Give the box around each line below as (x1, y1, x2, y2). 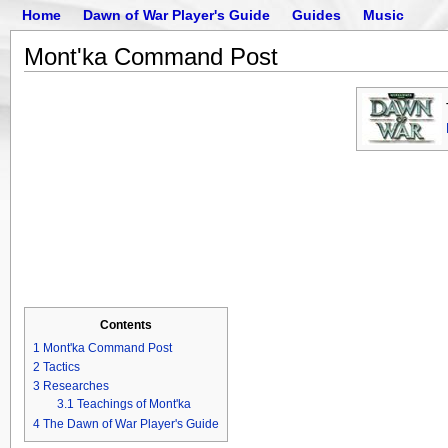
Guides (292, 7, 341, 23)
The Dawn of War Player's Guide (42, 416, 219, 431)
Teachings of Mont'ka (76, 397, 191, 412)
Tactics (42, 360, 80, 375)
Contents (99, 318, 152, 333)
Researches (42, 379, 109, 394)
